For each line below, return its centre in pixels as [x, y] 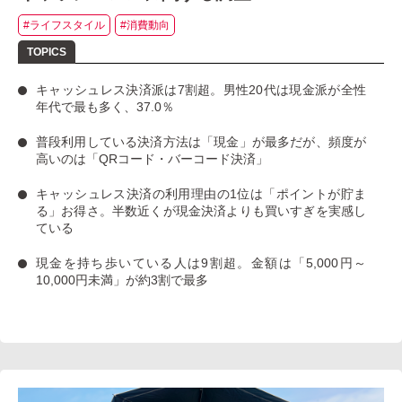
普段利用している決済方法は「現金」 [144, 142]
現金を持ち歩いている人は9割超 [137, 263]
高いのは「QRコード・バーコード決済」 [152, 159]
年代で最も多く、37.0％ [105, 107]
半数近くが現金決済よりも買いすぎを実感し [239, 211]
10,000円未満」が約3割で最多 [122, 280]
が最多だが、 [290, 142]
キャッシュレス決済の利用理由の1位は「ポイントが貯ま [201, 194]
